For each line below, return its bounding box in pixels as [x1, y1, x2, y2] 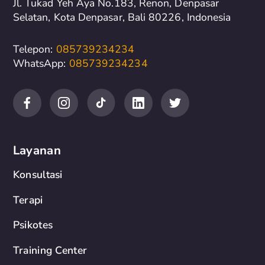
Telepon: [12, 42, 56, 57]
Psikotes [12, 218, 53, 232]
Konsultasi [12, 167, 63, 182]
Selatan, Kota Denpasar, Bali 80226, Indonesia [12, 9, 231, 24]
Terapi [12, 192, 43, 207]
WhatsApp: [12, 56, 69, 71]
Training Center [12, 243, 88, 257]
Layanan [12, 141, 61, 159]
